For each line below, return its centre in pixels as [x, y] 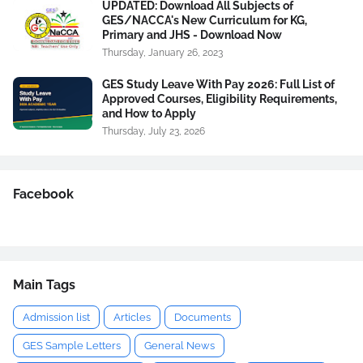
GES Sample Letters [72, 346]
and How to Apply [149, 114]
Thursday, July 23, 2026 [154, 132]
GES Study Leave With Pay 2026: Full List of [218, 85]
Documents [203, 318]
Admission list [56, 318]
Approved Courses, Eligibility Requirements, [220, 99]
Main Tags [44, 285]
